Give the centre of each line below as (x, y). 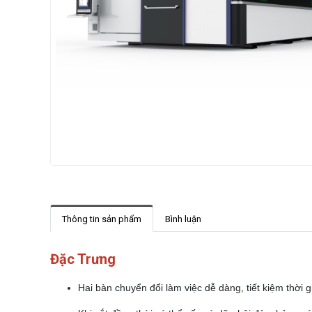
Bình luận (183, 219)
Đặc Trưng (83, 259)
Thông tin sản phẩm (102, 219)
